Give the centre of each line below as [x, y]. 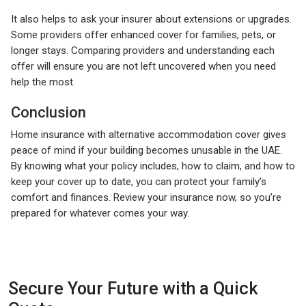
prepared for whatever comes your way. [100, 213]
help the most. [43, 82]
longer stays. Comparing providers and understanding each [143, 50]
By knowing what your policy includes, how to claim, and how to [153, 166]
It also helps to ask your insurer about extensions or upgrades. [151, 19]
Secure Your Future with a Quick [133, 288]
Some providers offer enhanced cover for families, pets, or [143, 34]
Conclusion [48, 112]
